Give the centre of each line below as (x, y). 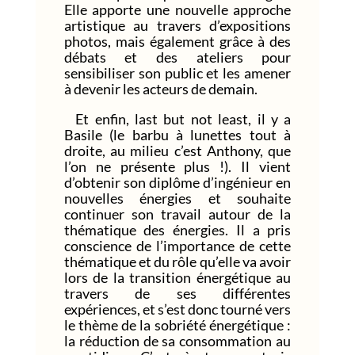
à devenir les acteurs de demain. (160, 88)
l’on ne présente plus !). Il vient (177, 166)
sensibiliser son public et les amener (177, 73)
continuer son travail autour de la (177, 214)
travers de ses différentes (177, 293)
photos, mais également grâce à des (177, 41)
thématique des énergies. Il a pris (177, 229)
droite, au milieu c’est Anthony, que (177, 150)
